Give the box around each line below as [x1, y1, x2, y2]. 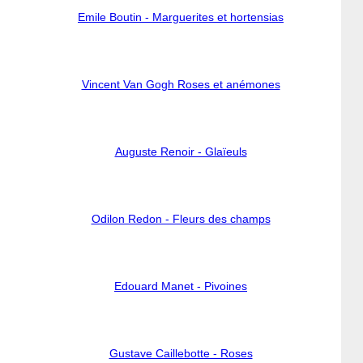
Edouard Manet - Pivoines [114, 280, 247, 293]
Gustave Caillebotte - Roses [109, 347, 253, 360]
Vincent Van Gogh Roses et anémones [81, 78, 280, 91]
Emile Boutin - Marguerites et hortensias [78, 11, 284, 23]
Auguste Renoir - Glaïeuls [114, 145, 247, 158]
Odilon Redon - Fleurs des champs [91, 212, 271, 225]
